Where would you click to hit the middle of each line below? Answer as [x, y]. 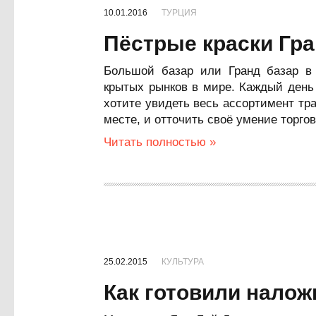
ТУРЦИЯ [179, 13]
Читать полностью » [160, 142]
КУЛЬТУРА [183, 262]
